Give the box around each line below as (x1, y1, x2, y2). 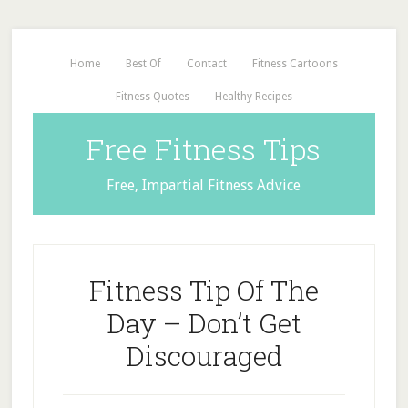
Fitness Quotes (115, 90, 189, 103)
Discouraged (125, 338, 282, 373)
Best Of (125, 57, 161, 70)
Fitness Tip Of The (88, 272, 319, 308)
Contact (186, 57, 227, 70)
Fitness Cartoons (251, 57, 338, 70)
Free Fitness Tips (87, 129, 321, 168)
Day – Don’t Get (106, 305, 301, 341)
